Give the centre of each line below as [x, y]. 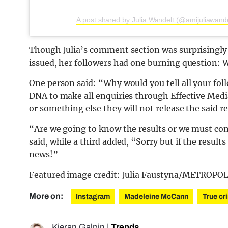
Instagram [93, 197]
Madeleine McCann [156, 197]
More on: [47, 196]
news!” [44, 154]
